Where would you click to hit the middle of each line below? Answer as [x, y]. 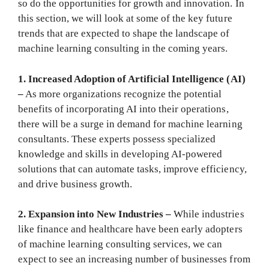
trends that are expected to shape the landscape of [124, 34]
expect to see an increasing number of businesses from [134, 259]
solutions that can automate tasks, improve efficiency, [132, 169]
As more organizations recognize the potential [123, 94]
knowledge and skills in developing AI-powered [120, 154]
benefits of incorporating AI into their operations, [123, 109]
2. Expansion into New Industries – [96, 214]
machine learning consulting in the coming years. [123, 49]
